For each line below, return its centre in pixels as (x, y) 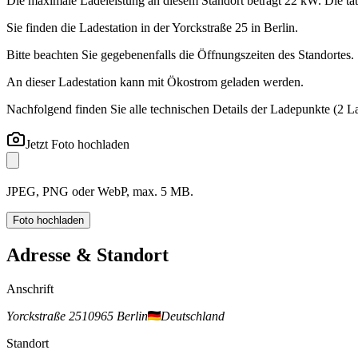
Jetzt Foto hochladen (78, 144)
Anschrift (30, 288)
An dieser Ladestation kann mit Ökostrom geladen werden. (155, 82)
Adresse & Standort (88, 255)
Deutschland (193, 316)
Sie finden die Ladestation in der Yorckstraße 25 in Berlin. (152, 28)
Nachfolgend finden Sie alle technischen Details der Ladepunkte (168, 109)
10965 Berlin (115, 316)
